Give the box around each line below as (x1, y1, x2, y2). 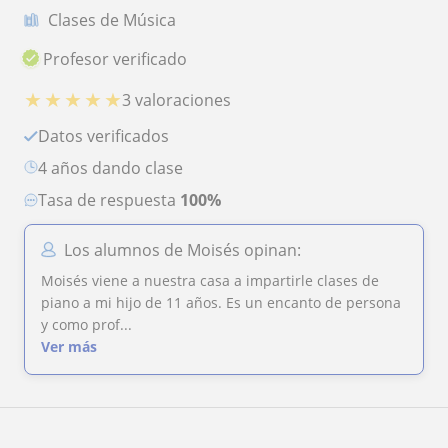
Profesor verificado (43, 47, 188, 70)
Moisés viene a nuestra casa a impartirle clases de (41, 271, 379, 291)
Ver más (41, 337, 97, 357)
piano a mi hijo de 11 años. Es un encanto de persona (41, 293, 226, 313)
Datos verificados (50, 125, 169, 148)
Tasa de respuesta (47, 189, 180, 212)
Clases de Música (48, 9, 176, 32)
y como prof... (41, 315, 132, 335)
